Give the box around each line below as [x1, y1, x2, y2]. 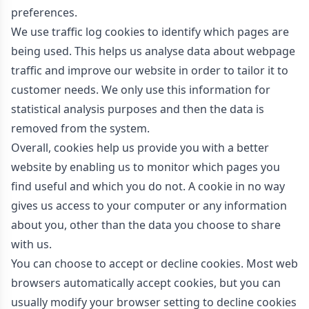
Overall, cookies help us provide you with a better [11, 140, 269, 155]
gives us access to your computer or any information [11, 198, 287, 213]
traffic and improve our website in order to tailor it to [11, 63, 288, 78]
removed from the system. [11, 121, 150, 136]
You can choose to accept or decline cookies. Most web [11, 256, 298, 271]
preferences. [11, 5, 77, 20]
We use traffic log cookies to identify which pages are [11, 24, 289, 39]
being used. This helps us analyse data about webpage [11, 43, 295, 59]
